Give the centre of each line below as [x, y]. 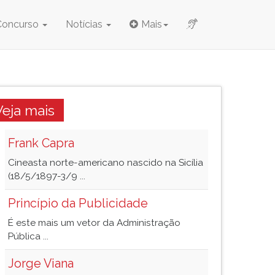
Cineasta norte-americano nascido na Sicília [106, 163]
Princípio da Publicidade [78, 203]
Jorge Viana [41, 263]
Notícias [85, 24]
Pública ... [28, 236]
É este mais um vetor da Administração [94, 223]
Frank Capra [41, 143]
